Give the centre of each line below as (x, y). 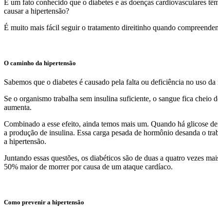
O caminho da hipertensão (40, 63)
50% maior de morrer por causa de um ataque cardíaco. (88, 167)
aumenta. (18, 108)
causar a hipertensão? (36, 11)
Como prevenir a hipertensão (44, 202)
